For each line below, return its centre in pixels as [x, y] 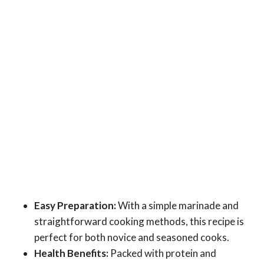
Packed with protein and [162, 253]
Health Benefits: [71, 253]
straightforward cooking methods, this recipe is [139, 222]
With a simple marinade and [177, 206]
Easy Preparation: [75, 206]
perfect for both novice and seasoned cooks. [132, 237]
